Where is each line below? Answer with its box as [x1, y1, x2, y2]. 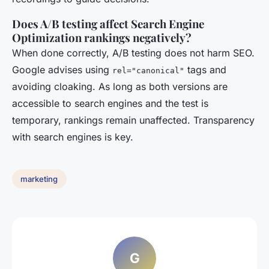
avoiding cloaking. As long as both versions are [12, 80, 228, 93]
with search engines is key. [12, 131, 133, 144]
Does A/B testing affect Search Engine [12, 16, 204, 32]
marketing [20, 174, 58, 184]
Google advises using [12, 64, 112, 76]
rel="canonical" [112, 66, 184, 76]
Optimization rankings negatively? [12, 30, 192, 46]
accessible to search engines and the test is [12, 97, 208, 110]
